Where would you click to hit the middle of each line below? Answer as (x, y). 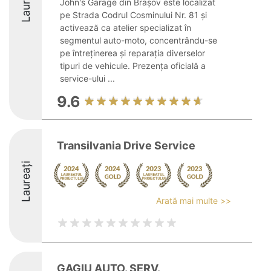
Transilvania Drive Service (126, 145)
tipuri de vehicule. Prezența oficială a (133, 66)
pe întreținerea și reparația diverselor (132, 53)
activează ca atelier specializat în (126, 28)
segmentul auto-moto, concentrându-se (139, 40)
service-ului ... (87, 78)
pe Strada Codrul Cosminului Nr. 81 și (133, 15)
